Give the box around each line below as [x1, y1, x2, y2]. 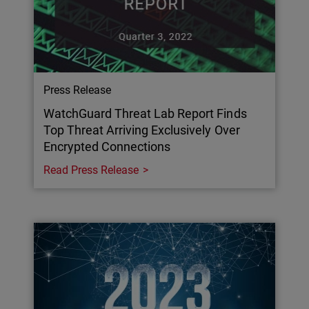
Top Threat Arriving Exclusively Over [43, 122, 240, 137]
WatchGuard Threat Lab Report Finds [43, 106, 247, 121]
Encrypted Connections [43, 139, 171, 154]
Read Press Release [43, 163, 139, 177]
